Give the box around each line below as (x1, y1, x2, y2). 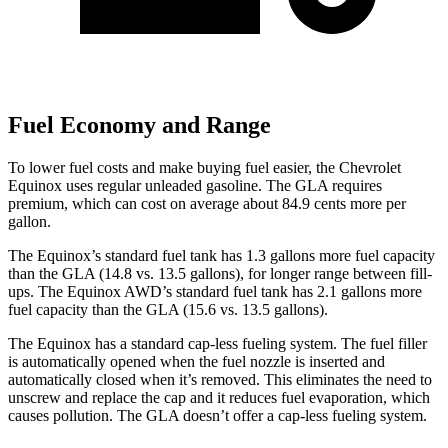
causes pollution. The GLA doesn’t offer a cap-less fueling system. (8, 407, 427, 425)
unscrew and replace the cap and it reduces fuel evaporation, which (8, 389, 430, 407)
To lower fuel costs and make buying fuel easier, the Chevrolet (8, 159, 401, 177)
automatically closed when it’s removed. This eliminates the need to (8, 371, 432, 389)
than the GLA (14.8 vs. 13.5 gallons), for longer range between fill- (8, 265, 432, 283)
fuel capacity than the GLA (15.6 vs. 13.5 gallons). (8, 301, 328, 319)
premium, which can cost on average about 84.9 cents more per (8, 195, 406, 213)
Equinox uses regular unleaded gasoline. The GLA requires (8, 177, 382, 195)
